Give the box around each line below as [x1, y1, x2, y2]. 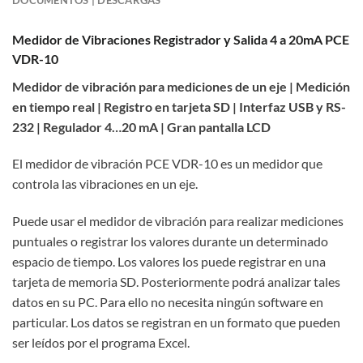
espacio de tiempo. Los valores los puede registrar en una [12, 254, 326, 270]
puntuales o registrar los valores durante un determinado [12, 233, 328, 250]
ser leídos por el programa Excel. [12, 335, 190, 351]
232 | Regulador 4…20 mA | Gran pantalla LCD [12, 118, 271, 135]
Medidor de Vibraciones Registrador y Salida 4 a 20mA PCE [12, 32, 349, 48]
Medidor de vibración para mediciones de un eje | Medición [12, 78, 350, 94]
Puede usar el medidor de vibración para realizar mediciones [12, 213, 344, 229]
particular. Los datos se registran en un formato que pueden [12, 314, 340, 331]
